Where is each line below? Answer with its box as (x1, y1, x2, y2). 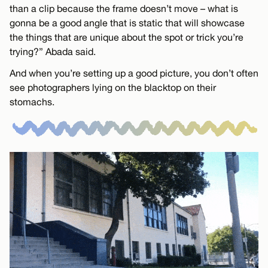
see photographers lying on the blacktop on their (10, 82, 216, 93)
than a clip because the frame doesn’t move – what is (10, 3, 238, 14)
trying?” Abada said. (10, 46, 96, 57)
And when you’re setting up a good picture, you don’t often (10, 68, 258, 79)
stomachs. (10, 96, 54, 108)
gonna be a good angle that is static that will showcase (10, 17, 245, 29)
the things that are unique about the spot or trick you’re (10, 32, 243, 43)
